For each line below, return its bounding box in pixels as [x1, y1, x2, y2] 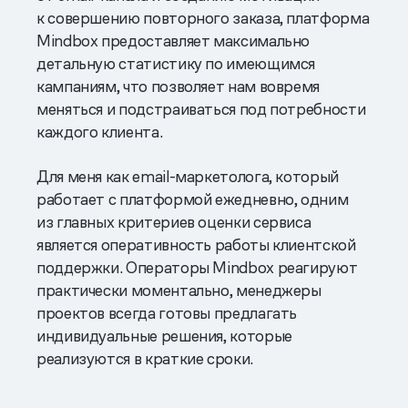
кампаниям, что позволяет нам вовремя [36, 75, 321, 97]
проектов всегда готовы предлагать [36, 301, 298, 323]
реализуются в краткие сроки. [36, 347, 253, 369]
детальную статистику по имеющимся [36, 52, 316, 74]
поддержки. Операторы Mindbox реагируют [36, 256, 358, 278]
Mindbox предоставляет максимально [36, 29, 311, 51]
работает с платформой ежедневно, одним [36, 188, 349, 209]
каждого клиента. [36, 120, 163, 142]
